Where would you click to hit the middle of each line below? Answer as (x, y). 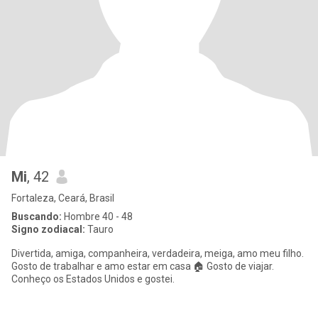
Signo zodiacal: (48, 229)
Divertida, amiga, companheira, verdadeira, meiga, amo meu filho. (108, 253)
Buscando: (37, 216)
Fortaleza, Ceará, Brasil (63, 198)
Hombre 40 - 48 (97, 216)
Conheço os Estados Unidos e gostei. (93, 279)
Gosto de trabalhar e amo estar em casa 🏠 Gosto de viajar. (143, 266)
